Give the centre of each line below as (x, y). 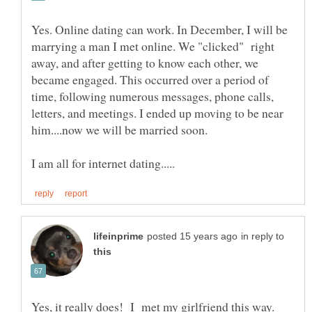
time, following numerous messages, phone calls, (153, 96)
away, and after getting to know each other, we (145, 62)
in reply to (263, 237)
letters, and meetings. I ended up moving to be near (157, 112)
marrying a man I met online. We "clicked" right (153, 46)
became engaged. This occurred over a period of (150, 79)
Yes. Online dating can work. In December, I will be (159, 29)
